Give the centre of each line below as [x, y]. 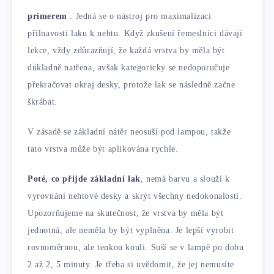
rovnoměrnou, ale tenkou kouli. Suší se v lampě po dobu [136, 247]
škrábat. [43, 102]
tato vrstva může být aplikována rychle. [103, 149]
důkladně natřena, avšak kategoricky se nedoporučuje [129, 68]
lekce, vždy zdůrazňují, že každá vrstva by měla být [126, 51]
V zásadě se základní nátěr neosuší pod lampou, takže [129, 132]
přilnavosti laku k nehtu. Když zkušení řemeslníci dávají [135, 34]
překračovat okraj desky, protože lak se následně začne [131, 85]
